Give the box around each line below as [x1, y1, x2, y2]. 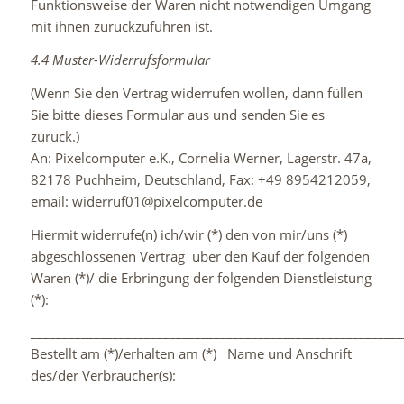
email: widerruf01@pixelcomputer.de [30, 191, 262, 210]
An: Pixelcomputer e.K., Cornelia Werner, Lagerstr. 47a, [30, 148, 372, 167]
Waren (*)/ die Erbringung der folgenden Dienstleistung [30, 268, 372, 287]
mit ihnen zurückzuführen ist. [30, 17, 213, 36]
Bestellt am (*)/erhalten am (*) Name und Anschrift [30, 344, 352, 363]
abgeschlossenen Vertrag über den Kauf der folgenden [30, 246, 370, 265]
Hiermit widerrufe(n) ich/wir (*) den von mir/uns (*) [30, 225, 347, 243]
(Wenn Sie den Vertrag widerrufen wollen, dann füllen [30, 83, 363, 102]
